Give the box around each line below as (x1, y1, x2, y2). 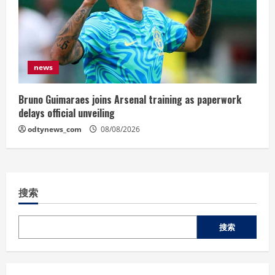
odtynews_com (28, 123, 82, 134)
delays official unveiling (18, 105, 115, 120)
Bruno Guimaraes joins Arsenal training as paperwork (18, 91, 241, 107)
